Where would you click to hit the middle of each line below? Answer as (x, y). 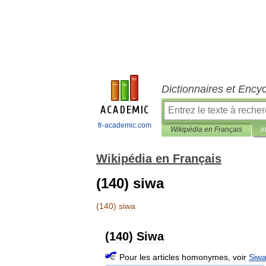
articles (166, 257)
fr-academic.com (124, 125)
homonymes (205, 257)
